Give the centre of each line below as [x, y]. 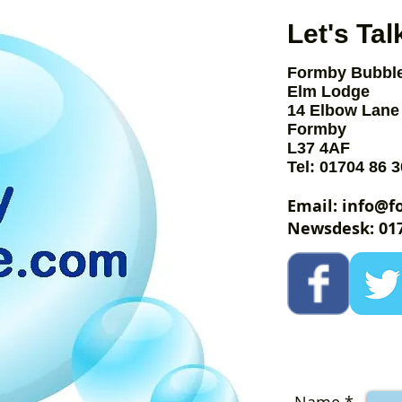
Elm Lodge [328, 92]
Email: [315, 206]
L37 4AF [319, 148]
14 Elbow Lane [343, 110]
